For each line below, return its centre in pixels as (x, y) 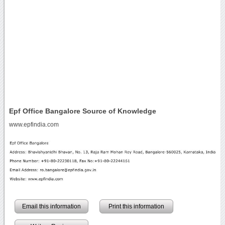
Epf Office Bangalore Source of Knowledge (82, 111)
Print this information (136, 206)
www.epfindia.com (34, 124)
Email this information (51, 206)
